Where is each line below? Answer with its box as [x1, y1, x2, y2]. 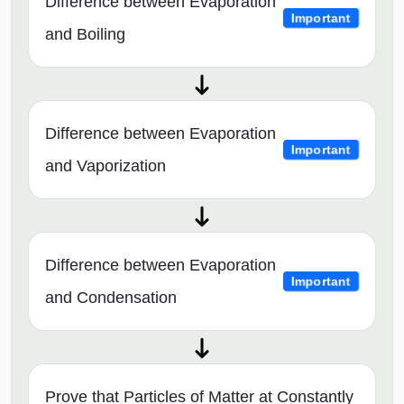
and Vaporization [45, 156, 166, 175]
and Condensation [45, 288, 177, 307]
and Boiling [45, 24, 125, 43]
